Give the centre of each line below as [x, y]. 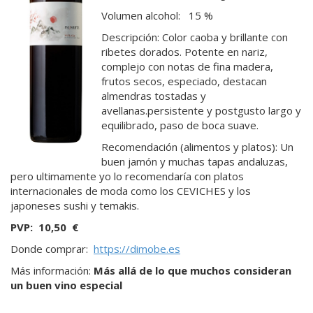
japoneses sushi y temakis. [75, 205]
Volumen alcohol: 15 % [157, 15]
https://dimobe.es [137, 248]
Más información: [52, 270]
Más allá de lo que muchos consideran [192, 270]
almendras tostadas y [154, 95]
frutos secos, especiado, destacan [184, 81]
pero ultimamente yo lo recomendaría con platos [127, 176]
